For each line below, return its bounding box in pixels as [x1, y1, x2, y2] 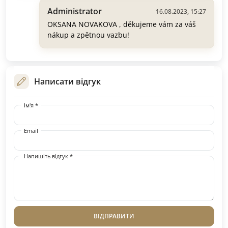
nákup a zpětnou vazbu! [47, 30, 129, 40]
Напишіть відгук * [24, 152, 73, 160]
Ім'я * [24, 101, 38, 109]
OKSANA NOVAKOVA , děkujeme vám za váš [47, 19, 196, 30]
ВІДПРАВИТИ [94, 212, 134, 221]
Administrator [47, 6, 102, 17]
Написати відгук [34, 76, 101, 88]
